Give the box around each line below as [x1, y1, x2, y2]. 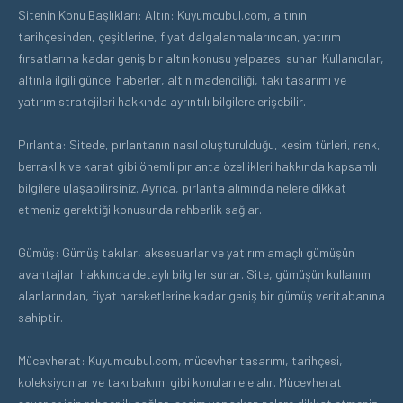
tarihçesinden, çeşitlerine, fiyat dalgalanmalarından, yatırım [18, 28, 341, 44]
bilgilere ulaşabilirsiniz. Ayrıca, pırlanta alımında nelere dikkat [18, 179, 346, 195]
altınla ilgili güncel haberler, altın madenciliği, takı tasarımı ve [18, 71, 346, 87]
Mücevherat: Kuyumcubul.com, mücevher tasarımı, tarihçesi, [18, 352, 343, 368]
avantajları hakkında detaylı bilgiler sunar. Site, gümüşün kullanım [18, 265, 371, 282]
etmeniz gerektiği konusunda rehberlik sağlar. [18, 201, 262, 217]
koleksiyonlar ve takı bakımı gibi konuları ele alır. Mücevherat [18, 373, 342, 390]
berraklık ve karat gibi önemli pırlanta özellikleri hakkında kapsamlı [18, 157, 377, 174]
